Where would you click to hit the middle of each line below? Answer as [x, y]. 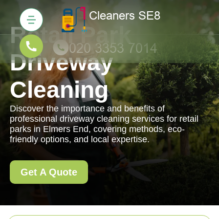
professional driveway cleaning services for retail [104, 119]
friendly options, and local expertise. [80, 139]
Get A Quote [49, 172]
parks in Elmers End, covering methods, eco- [97, 129]
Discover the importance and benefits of [87, 109]
